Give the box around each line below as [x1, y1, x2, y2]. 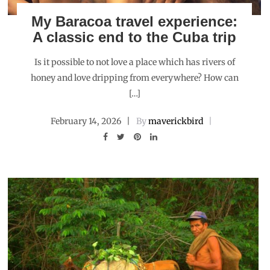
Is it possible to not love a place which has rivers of [34, 57, 235, 67]
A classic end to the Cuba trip [33, 29, 236, 45]
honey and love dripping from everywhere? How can [30, 72, 239, 83]
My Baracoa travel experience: [31, 13, 237, 30]
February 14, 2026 [51, 116, 121, 127]
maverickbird [148, 116, 203, 127]
